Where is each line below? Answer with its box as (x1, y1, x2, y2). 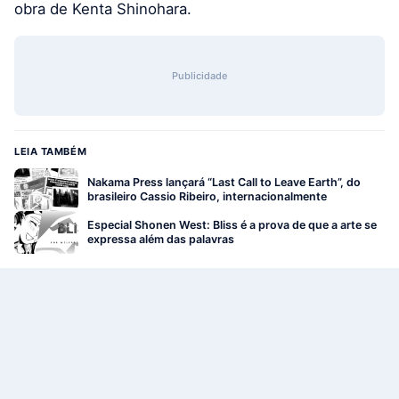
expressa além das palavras (87, 232, 234, 247)
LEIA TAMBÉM (14, 145, 87, 159)
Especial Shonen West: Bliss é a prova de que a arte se (87, 218, 377, 232)
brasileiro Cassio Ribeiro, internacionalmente (87, 190, 327, 204)
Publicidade (172, 69, 227, 83)
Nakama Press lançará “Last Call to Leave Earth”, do (87, 175, 361, 190)
